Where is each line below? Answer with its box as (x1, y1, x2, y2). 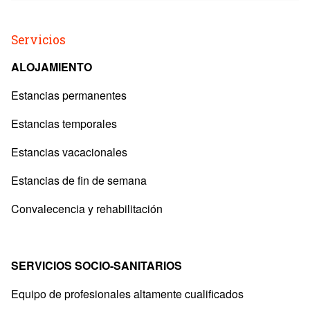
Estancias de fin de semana (11, 172, 147, 188)
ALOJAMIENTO (11, 59, 92, 75)
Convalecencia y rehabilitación (11, 201, 163, 217)
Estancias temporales (11, 116, 117, 131)
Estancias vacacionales (11, 144, 127, 160)
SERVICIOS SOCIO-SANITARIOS (11, 257, 182, 273)
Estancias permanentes (11, 87, 127, 103)
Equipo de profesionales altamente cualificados (11, 286, 244, 302)
